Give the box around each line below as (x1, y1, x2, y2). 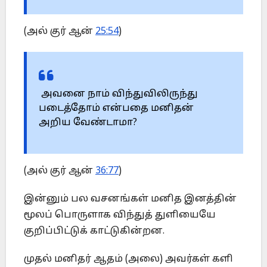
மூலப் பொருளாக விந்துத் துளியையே (24, 209, 216, 222)
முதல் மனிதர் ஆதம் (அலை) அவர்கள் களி (24, 253, 233, 266)
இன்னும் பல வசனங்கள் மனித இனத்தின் (24, 193, 237, 206)
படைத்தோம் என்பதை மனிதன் (39, 103, 194, 115)
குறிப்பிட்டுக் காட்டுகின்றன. (24, 225, 164, 238)
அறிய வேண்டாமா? (39, 117, 137, 129)
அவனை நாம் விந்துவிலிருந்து (39, 88, 198, 101)
